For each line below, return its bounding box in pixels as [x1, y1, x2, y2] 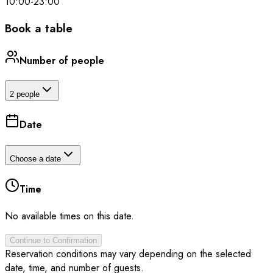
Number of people [19, 53, 104, 68]
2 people [10, 90, 40, 99]
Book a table [5, 19, 73, 37]
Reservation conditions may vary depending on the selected [5, 247, 251, 261]
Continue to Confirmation [10, 236, 97, 246]
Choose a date [10, 154, 61, 163]
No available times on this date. [5, 209, 134, 224]
